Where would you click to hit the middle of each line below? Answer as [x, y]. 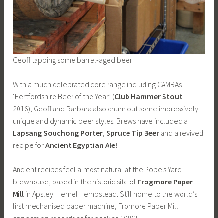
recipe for [29, 145]
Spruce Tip [125, 133]
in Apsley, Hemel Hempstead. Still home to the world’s [111, 194]
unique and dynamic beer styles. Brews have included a [100, 120]
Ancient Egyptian [75, 145]
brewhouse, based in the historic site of [75, 182]
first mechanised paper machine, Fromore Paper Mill [96, 206]
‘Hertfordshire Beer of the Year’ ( [64, 96]
